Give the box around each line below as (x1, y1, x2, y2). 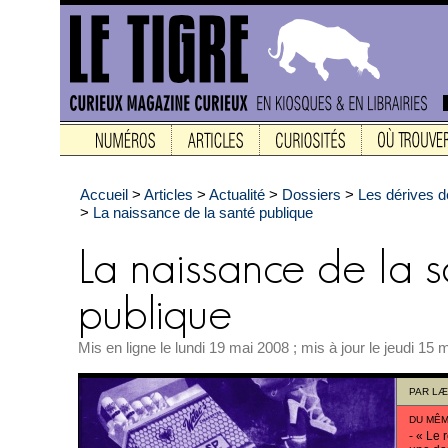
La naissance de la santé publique (93, 204, 313, 221)
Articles (144, 186, 193, 203)
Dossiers (282, 186, 341, 203)
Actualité (209, 186, 265, 203)
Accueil (80, 186, 128, 203)
